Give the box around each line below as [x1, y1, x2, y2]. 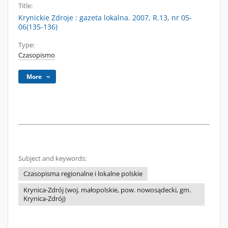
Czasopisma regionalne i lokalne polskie [23, 169, 142, 178]
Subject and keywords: [18, 154, 87, 163]
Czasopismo [18, 51, 55, 60]
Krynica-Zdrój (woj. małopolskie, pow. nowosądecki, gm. [23, 186, 191, 194]
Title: [18, 2, 33, 10]
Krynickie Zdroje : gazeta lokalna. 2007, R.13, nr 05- [18, 13, 192, 22]
